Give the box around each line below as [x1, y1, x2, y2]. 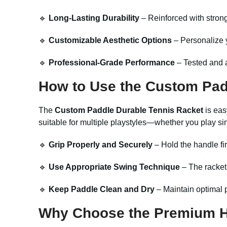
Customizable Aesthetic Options [49, 36, 172, 45]
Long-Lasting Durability [49, 14, 139, 22]
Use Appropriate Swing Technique [49, 163, 180, 171]
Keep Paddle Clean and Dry [49, 185, 155, 194]
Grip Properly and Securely [49, 140, 153, 149]
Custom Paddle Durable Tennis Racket [55, 106, 203, 115]
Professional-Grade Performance [49, 58, 175, 67]
